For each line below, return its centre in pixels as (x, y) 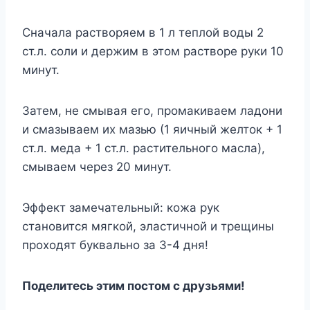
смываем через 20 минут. (97, 167)
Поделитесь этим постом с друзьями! (134, 286)
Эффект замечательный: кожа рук (121, 208)
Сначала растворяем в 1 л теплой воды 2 (143, 33)
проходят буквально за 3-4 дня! (115, 245)
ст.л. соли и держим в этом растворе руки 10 (153, 52)
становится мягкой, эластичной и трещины (148, 227)
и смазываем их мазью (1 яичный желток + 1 (152, 130)
